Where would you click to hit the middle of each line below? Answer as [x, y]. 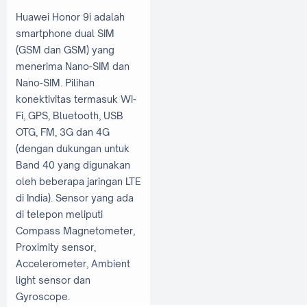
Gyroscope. [43, 297]
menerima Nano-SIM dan [73, 66]
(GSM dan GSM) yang [65, 50]
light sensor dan [53, 280]
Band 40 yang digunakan [73, 165]
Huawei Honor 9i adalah [70, 17]
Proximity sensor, [56, 247]
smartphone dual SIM [65, 34]
